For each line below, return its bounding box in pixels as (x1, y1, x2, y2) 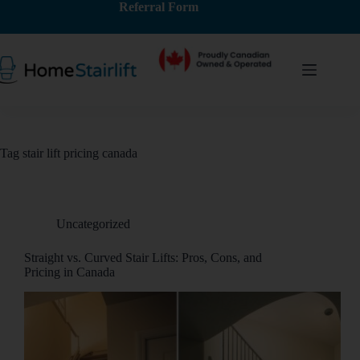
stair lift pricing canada (19, 146, 137, 160)
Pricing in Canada (24, 265, 115, 279)
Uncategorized (56, 217, 130, 231)
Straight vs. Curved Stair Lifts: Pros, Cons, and (24, 251, 262, 264)
